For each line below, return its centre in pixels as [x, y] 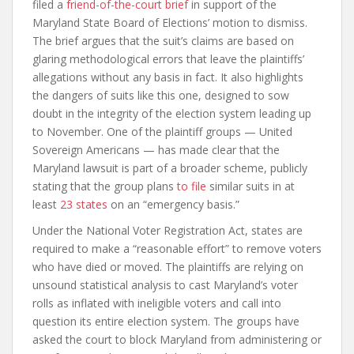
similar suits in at [250, 186]
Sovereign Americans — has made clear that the [156, 149]
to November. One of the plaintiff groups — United [162, 131]
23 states [84, 204]
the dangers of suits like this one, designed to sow [161, 95]
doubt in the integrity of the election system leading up [172, 113]
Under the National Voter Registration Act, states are [168, 230]
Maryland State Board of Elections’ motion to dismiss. [170, 22]
